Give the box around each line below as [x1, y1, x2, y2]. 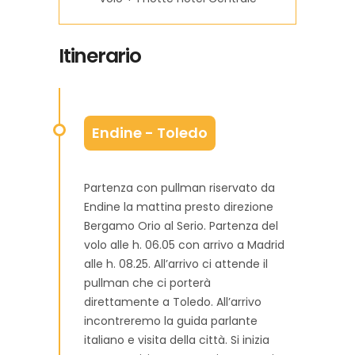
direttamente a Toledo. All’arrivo [84, 294, 261, 310]
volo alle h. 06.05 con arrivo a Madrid [84, 237, 284, 253]
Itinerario [59, 42, 141, 70]
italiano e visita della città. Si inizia [84, 332, 269, 348]
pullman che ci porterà [84, 275, 211, 291]
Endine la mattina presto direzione [84, 199, 273, 215]
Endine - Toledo [92, 123, 208, 143]
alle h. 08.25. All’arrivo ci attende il [84, 256, 268, 272]
